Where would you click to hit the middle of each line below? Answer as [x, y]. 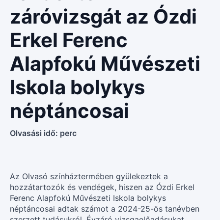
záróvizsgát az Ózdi [103, 16]
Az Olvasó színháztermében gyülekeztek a [89, 176]
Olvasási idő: [35, 133]
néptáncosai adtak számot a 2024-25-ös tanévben [105, 208]
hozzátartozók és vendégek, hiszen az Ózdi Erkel [102, 187]
